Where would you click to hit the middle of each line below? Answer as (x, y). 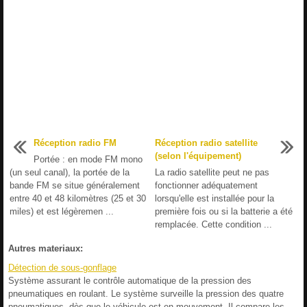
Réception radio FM (75, 143)
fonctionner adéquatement (206, 185)
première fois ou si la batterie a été (224, 211)
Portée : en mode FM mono (88, 159)
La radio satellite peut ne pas (212, 172)
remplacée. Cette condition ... (213, 224)
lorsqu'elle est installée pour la (214, 198)
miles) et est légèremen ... (62, 211)
